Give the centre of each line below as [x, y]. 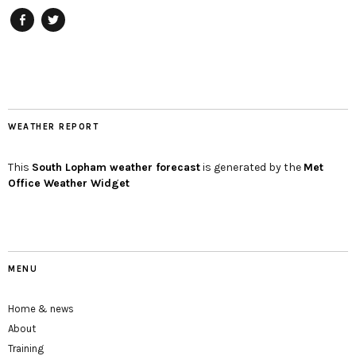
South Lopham [69, 168]
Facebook [38, 38]
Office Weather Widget [69, 184]
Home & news [41, 309]
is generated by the [252, 168]
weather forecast [153, 168]
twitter [61, 38]
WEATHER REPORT [53, 127]
